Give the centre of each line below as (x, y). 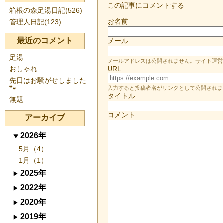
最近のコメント (45, 41)
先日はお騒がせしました (48, 80)
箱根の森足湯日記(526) (46, 10)
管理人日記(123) (35, 22)
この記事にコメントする (146, 5)
